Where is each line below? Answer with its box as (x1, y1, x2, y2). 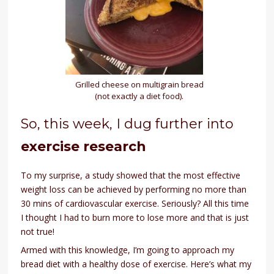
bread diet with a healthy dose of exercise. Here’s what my (21, 258, 252, 270)
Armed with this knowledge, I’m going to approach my (21, 244, 235, 256)
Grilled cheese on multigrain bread (75, 79, 204, 91)
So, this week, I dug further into (21, 116, 234, 133)
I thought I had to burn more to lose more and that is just (21, 212, 250, 224)
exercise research (21, 138, 147, 155)
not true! (21, 226, 55, 238)
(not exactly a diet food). (95, 91, 183, 102)
